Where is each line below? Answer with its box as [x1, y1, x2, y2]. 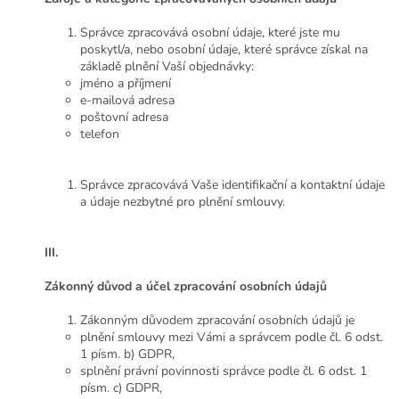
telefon [80, 126, 119, 143]
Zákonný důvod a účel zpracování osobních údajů [45, 278, 327, 296]
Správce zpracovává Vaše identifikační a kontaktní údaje [80, 176, 385, 194]
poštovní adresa [80, 109, 168, 126]
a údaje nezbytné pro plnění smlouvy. [80, 193, 285, 211]
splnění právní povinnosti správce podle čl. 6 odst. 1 [80, 362, 367, 380]
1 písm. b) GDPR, [80, 346, 175, 363]
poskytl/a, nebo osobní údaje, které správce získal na [80, 41, 368, 59]
